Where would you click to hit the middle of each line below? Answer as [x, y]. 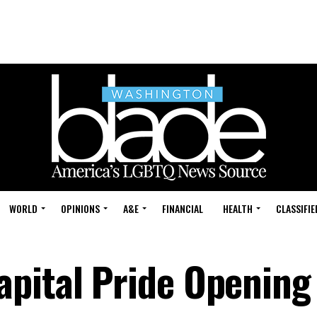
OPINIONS [80, 208]
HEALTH [238, 208]
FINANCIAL [183, 208]
